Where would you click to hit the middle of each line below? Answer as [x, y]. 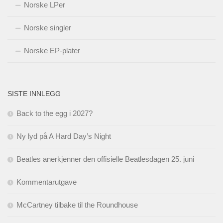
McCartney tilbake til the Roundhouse [77, 205]
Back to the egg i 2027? [55, 113]
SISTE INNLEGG [34, 93]
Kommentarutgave [47, 182]
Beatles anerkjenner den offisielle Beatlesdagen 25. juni [105, 159]
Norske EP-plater [52, 50]
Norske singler [48, 27]
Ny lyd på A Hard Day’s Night [64, 136]
